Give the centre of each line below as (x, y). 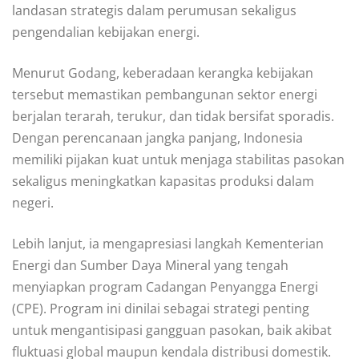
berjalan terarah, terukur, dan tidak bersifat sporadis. (173, 117)
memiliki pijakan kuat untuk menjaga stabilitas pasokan (178, 160)
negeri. (33, 203)
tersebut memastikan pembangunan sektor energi (165, 95)
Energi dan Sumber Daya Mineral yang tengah (150, 266)
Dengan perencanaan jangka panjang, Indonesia (157, 138)
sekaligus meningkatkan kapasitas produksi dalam (163, 182)
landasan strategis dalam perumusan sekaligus (154, 11)
